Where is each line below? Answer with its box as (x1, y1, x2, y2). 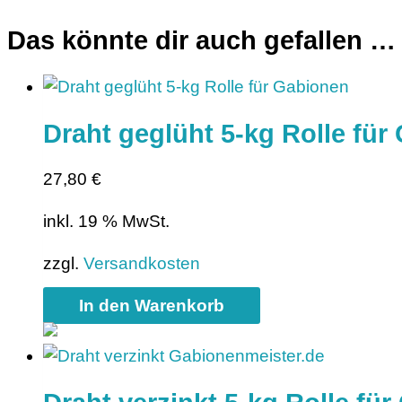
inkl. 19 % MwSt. (43, 212, 170, 232)
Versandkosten (83, 254, 200, 274)
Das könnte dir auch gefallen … (7, 26, 396, 56)
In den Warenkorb (79, 296, 224, 316)
